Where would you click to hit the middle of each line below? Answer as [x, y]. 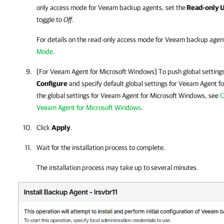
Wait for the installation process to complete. [101, 147]
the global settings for [68, 95]
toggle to [50, 19]
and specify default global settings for [123, 83]
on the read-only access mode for [116, 39]
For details [52, 39]
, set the [174, 7]
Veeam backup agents [130, 7]
